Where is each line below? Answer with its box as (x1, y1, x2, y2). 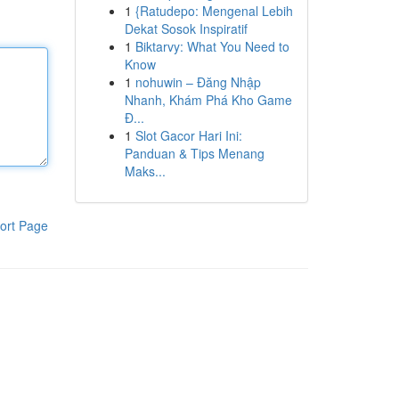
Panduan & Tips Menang (124, 144, 265, 162)
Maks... (124, 162, 166, 180)
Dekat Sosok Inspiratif (124, 20, 248, 37)
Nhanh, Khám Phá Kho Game (124, 91, 292, 109)
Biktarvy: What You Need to (134, 37, 289, 55)
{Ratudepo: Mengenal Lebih (134, 2, 293, 20)
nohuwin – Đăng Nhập (134, 73, 261, 91)
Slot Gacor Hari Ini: (134, 126, 242, 144)
